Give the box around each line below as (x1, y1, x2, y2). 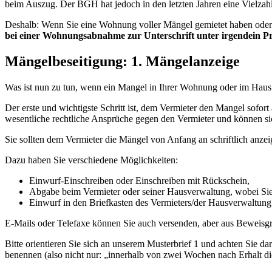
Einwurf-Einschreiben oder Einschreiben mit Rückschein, (29, 175, 250, 186)
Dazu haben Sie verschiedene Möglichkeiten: (5, 154, 178, 165)
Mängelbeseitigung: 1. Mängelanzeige (5, 53, 240, 69)
